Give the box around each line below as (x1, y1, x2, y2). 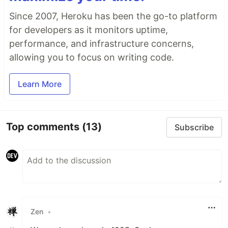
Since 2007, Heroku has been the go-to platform (9, 10, 217, 21)
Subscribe (175, 122, 214, 132)
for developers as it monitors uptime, (9, 24, 168, 35)
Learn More (18, 78, 62, 89)
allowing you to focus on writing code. (9, 51, 174, 63)
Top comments (6, 121, 82, 133)
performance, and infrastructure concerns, (9, 38, 194, 49)
